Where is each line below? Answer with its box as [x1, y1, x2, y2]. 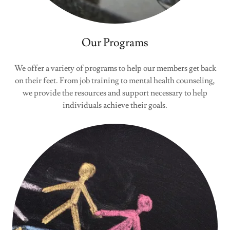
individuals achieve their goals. [63, 100, 167, 110]
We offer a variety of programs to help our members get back [14, 63, 216, 73]
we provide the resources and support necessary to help [23, 88, 207, 98]
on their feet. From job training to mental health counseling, [15, 75, 215, 86]
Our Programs [82, 35, 148, 50]
